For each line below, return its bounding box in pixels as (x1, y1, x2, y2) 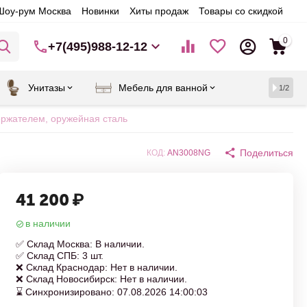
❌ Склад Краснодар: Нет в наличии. (16, 262, 177, 273)
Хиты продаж (129, 5, 188, 16)
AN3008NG (167, 148, 210, 158)
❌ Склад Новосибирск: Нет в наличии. (16, 273, 187, 284)
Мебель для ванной (119, 82, 208, 93)
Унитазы (28, 82, 65, 93)
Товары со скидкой (198, 5, 283, 16)
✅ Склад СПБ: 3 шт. (16, 250, 103, 261)
